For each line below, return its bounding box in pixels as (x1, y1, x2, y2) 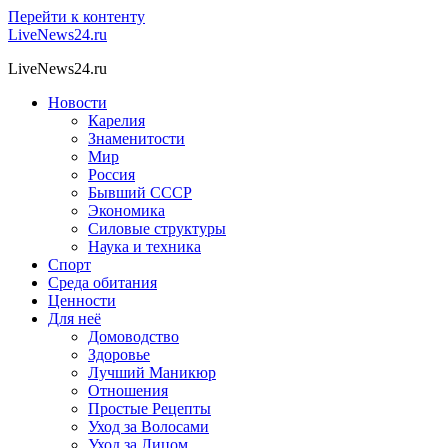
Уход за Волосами (88, 418, 209, 435)
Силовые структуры (88, 220, 226, 237)
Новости (48, 94, 107, 111)
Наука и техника (88, 238, 201, 255)
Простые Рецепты (88, 400, 211, 417)
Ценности (48, 292, 116, 309)
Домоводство (88, 328, 179, 345)
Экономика (88, 202, 165, 219)
